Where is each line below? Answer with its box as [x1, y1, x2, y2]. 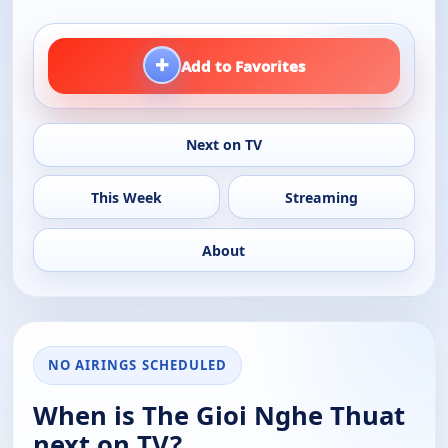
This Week [90, 187, 162, 207]
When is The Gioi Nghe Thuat [33, 398, 405, 434]
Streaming [285, 187, 359, 207]
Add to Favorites [181, 56, 305, 77]
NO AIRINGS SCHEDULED [48, 356, 227, 375]
